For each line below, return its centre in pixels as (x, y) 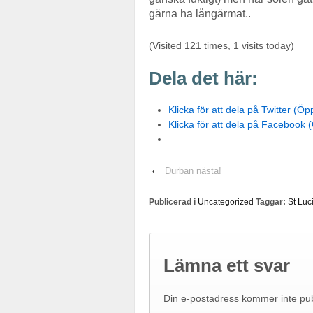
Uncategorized (226, 202)
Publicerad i (173, 202)
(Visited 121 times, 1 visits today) (221, 46)
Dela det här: (203, 78)
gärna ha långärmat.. (200, 13)
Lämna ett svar (227, 265)
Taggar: (271, 202)
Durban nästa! (193, 171)
